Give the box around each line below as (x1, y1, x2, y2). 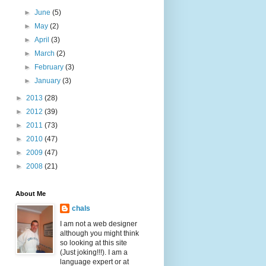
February (34, 62, 66, 71)
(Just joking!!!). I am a (60, 248, 128, 256)
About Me (15, 189, 46, 197)
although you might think (60, 229, 139, 237)
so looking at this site (60, 238, 127, 247)
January (34, 76, 63, 85)
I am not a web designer (60, 219, 137, 228)
